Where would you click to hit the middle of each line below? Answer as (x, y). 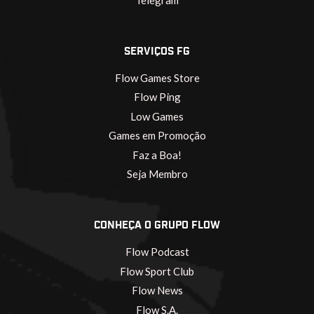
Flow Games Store (157, 78)
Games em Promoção (157, 136)
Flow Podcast (157, 252)
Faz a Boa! (157, 155)
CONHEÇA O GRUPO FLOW (157, 226)
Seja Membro (157, 174)
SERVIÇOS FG (157, 52)
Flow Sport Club (157, 271)
